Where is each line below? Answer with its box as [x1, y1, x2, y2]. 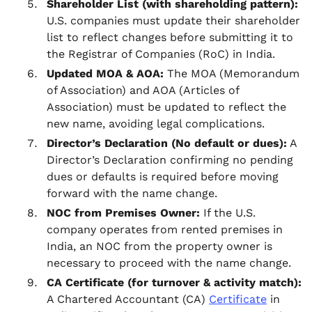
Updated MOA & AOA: [47, 67, 164, 80]
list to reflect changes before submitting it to [47, 31, 293, 44]
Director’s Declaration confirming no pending [47, 153, 293, 166]
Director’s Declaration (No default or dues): [47, 136, 287, 150]
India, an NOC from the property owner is [47, 240, 272, 253]
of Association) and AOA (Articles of [47, 84, 239, 97]
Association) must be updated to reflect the [47, 100, 286, 114]
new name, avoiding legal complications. [47, 117, 265, 130]
